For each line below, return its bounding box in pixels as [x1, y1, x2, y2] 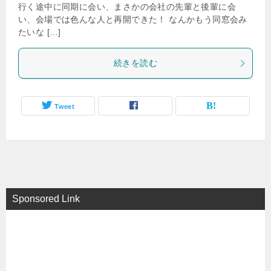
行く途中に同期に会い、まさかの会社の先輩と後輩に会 [18, 2, 236, 11]
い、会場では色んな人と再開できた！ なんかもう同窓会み [18, 15, 247, 24]
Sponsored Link [12, 194, 80, 204]
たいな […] [18, 27, 61, 37]
